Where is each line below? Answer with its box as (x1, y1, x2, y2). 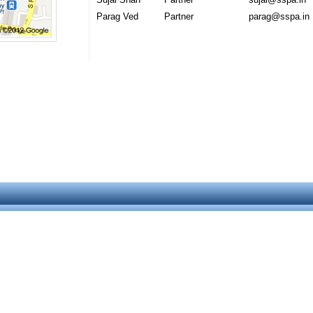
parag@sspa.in (249, 11, 310, 22)
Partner (164, 11, 194, 22)
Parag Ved (96, 11, 138, 22)
